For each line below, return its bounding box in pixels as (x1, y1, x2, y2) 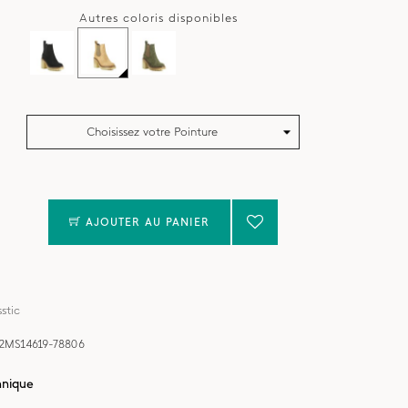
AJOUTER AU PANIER (86, 216, 210, 229)
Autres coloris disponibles (79, 11, 239, 25)
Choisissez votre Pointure (87, 125, 219, 138)
